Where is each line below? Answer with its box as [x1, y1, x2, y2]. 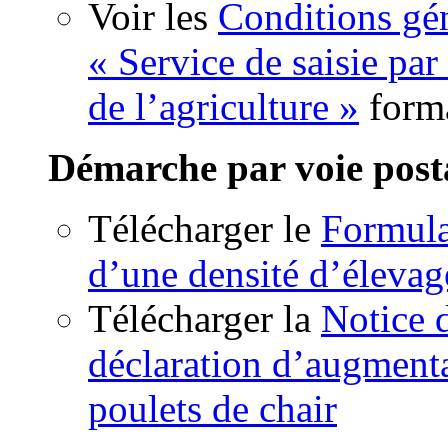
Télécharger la [88, 297, 321, 341]
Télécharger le [88, 207, 321, 251]
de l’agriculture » [88, 85, 359, 129]
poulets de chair [88, 387, 337, 431]
